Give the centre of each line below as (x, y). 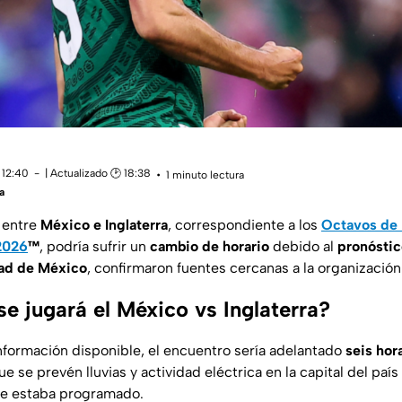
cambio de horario (210, 247)
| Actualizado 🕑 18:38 (98, 174)
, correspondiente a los (245, 225)
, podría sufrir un (95, 247)
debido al (303, 247)
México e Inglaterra (104, 225)
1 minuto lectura (205, 175)
